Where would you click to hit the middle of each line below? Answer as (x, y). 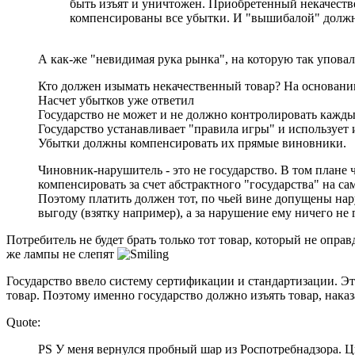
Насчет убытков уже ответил (116, 101)
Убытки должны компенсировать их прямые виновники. (192, 143)
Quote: (23, 323)
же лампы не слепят (62, 254)
